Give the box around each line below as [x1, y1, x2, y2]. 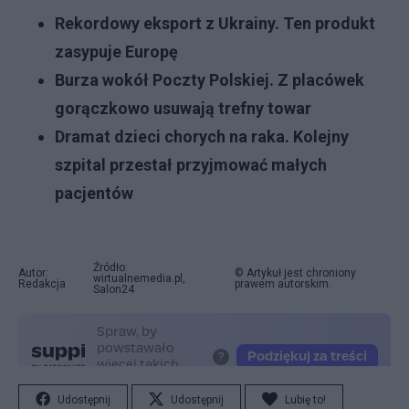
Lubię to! [285, 393, 326, 406]
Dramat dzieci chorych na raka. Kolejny [55, 127, 349, 146]
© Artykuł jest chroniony [234, 267, 356, 279]
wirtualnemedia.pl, [93, 272, 186, 285]
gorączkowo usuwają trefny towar [55, 99, 311, 118]
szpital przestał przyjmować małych [55, 155, 327, 174]
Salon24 [93, 283, 135, 296]
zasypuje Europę [55, 42, 178, 61]
